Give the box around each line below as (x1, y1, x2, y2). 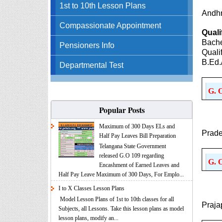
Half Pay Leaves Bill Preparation (99, 132, 176, 139)
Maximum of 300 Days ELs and (99, 122, 175, 130)
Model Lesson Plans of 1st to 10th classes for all (58, 195, 174, 203)
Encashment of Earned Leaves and (99, 162, 179, 169)
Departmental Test (59, 60, 124, 69)
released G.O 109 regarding (99, 152, 164, 160)
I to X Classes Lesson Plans (58, 185, 124, 192)
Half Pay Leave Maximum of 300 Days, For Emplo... (58, 171, 184, 178)
